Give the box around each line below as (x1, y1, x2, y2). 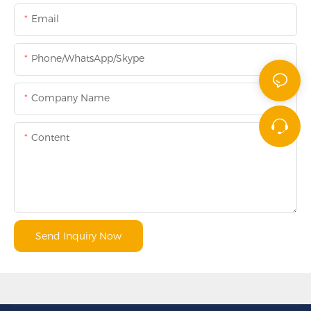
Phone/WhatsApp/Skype (31, 52, 144, 65)
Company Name (31, 92, 110, 105)
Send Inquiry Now (35, 230, 121, 243)
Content (31, 131, 69, 144)
